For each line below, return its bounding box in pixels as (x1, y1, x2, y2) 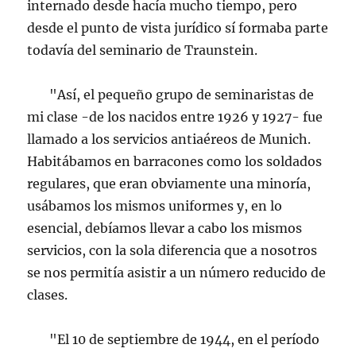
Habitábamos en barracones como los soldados (27, 153, 323, 169)
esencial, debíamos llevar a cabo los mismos (27, 220, 303, 236)
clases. (27, 287, 68, 303)
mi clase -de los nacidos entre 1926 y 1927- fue (27, 109, 323, 125)
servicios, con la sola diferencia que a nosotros (27, 242, 318, 258)
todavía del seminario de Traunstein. (27, 42, 258, 58)
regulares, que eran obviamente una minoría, (27, 176, 311, 192)
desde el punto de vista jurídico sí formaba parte (27, 20, 329, 36)
